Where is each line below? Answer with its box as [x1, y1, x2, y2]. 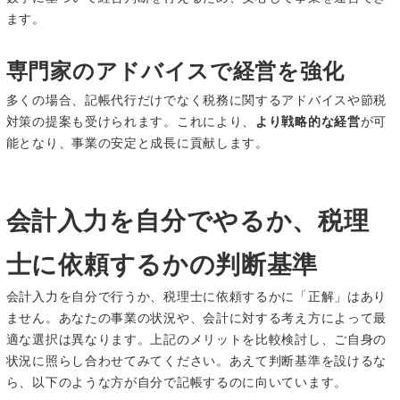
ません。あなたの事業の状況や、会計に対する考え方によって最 [5, 312, 387, 325]
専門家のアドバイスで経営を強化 [5, 60, 345, 83]
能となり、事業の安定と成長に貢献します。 [5, 137, 269, 150]
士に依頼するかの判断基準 [5, 251, 319, 279]
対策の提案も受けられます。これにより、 [5, 115, 256, 129]
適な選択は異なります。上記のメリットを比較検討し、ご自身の [5, 333, 387, 346]
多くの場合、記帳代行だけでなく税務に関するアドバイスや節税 [5, 94, 387, 107]
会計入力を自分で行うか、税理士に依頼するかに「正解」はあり [5, 290, 387, 304]
